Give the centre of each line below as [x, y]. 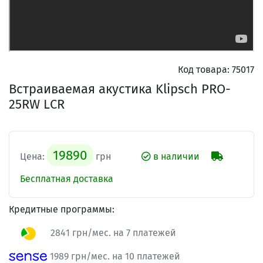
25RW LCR [37, 104]
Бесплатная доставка [67, 179]
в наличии [175, 157]
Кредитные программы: [62, 210]
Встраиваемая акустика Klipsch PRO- [120, 89]
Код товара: [204, 70]
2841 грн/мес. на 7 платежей [112, 233]
